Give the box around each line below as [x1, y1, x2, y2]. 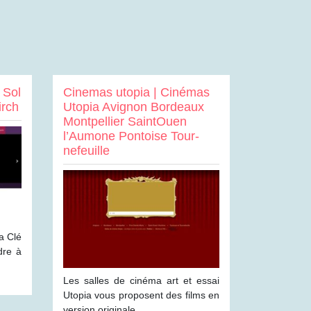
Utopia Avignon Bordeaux [63, 100, 204, 114]
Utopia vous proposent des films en [63, 289, 219, 301]
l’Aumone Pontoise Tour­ [63, 129, 199, 143]
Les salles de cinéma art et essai [63, 275, 219, 286]
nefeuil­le [63, 144, 110, 158]
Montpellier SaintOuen [63, 115, 187, 128]
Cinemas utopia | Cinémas [63, 85, 210, 99]
